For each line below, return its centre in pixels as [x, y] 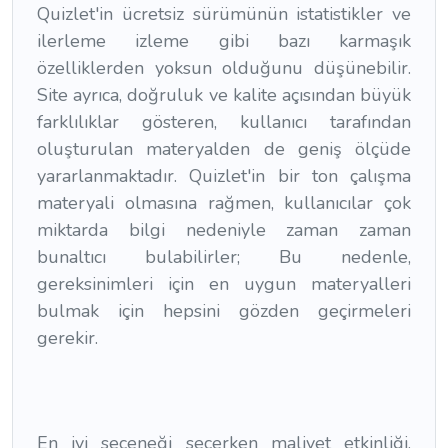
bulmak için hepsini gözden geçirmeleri [224, 311]
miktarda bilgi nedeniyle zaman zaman [224, 230]
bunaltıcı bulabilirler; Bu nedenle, [224, 257]
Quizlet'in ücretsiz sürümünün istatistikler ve [224, 14]
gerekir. [67, 338]
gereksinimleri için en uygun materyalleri [224, 284]
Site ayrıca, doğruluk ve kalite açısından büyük [224, 95]
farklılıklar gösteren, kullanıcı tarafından [224, 122]
